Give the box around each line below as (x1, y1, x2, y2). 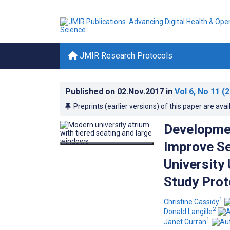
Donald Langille (163, 207, 213, 216)
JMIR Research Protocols (78, 51, 172, 61)
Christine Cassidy (163, 197, 219, 206)
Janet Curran (163, 217, 206, 226)
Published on (65, 87, 117, 97)
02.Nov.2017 (117, 87, 166, 97)
